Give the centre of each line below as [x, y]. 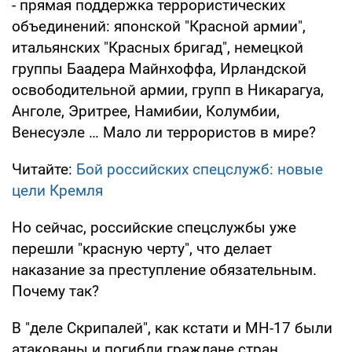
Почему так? [55, 291]
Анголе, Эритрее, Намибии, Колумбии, [146, 112]
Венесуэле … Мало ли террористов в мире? [164, 133]
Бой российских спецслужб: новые [200, 170]
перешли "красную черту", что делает [142, 249]
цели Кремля [57, 191]
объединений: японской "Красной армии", [159, 27]
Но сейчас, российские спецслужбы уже [154, 228]
